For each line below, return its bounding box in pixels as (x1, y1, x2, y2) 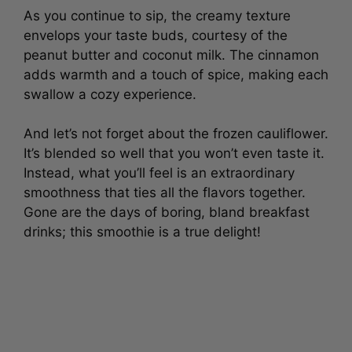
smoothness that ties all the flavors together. (24, 181, 306, 197)
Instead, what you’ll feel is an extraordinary (24, 162, 295, 178)
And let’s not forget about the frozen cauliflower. (24, 123, 328, 138)
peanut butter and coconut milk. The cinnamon (24, 43, 319, 60)
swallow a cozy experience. (24, 82, 196, 99)
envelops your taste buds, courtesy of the (24, 24, 288, 40)
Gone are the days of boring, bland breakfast (24, 201, 310, 217)
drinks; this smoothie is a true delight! (24, 221, 261, 236)
